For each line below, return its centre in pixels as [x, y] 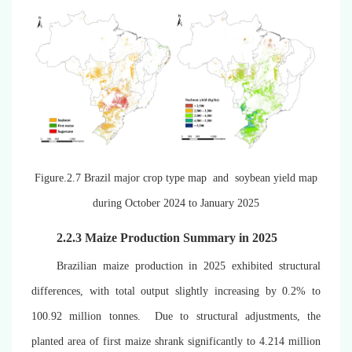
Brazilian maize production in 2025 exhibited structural [189, 266]
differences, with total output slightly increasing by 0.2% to [176, 291]
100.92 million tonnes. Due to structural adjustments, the [176, 316]
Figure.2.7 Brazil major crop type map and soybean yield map [176, 178]
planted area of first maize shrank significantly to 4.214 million [176, 341]
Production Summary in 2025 [197, 237]
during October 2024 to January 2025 [176, 203]
